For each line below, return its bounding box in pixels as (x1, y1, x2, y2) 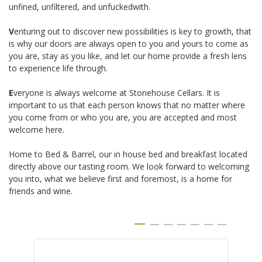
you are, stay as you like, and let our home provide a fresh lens (9, 50, 247, 62)
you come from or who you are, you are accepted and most (9, 112, 237, 123)
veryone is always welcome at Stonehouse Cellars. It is (13, 87, 220, 99)
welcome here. (9, 124, 64, 136)
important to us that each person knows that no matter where (9, 99, 245, 111)
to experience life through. (9, 63, 108, 74)
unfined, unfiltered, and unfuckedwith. (9, 1, 150, 13)
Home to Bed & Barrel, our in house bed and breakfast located (9, 149, 247, 160)
